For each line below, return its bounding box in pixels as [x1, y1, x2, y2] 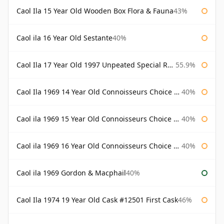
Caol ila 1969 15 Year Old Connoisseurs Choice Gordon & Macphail [16, 114, 173, 124]
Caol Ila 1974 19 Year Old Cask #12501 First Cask [16, 195, 178, 205]
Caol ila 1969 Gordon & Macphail [16, 168, 126, 178]
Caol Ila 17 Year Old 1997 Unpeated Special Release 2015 [16, 60, 167, 70]
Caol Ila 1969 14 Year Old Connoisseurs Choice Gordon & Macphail [16, 87, 174, 97]
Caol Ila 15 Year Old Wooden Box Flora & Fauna [16, 6, 173, 16]
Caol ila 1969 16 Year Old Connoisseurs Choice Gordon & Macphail [16, 141, 173, 151]
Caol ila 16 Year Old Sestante [16, 33, 112, 43]
